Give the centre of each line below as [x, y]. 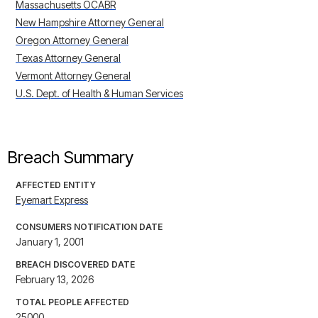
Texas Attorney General [68, 58]
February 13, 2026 [55, 280]
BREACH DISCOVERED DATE [75, 265]
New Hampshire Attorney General [90, 23]
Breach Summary [70, 158]
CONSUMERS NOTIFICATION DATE [89, 227]
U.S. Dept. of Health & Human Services [99, 94]
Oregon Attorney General [72, 40]
